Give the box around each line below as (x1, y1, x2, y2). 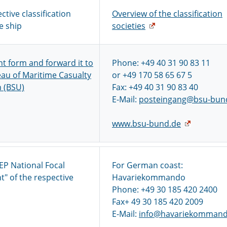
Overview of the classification (112, 8, 222, 19)
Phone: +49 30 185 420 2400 (112, 184, 217, 195)
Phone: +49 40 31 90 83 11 (112, 57, 210, 68)
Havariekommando (112, 172, 185, 183)
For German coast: (112, 160, 183, 171)
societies (112, 20, 145, 31)
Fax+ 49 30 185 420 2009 (112, 196, 203, 207)
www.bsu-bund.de (112, 118, 181, 129)
